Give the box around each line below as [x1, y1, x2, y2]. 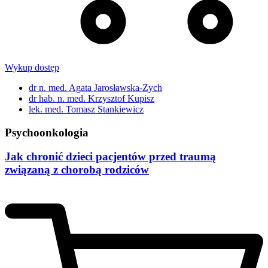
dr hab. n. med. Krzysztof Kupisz [29, 93, 154, 103]
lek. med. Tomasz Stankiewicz [29, 103, 144, 114]
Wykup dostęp [5, 62, 59, 72]
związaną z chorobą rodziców [5, 163, 149, 176]
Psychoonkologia [5, 126, 89, 139]
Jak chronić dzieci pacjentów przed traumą [5, 150, 216, 163]
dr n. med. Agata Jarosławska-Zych [29, 82, 162, 93]
